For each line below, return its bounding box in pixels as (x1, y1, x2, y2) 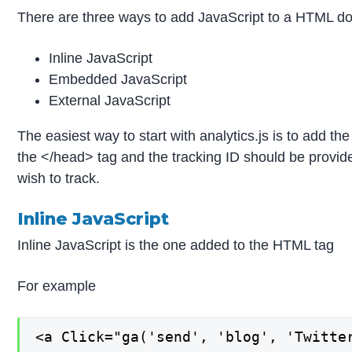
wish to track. (17, 170, 101, 187)
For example (17, 278, 97, 295)
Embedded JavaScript (49, 71, 188, 88)
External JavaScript (49, 93, 171, 109)
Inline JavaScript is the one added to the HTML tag (17, 237, 335, 254)
